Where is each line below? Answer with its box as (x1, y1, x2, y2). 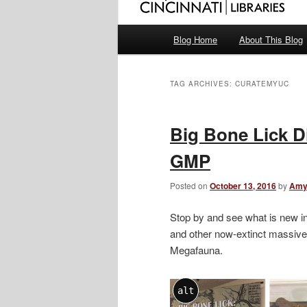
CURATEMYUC (235, 79, 289, 89)
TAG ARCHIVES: (170, 79, 235, 89)
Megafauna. (170, 242, 223, 257)
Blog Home (173, 33, 218, 47)
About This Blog (238, 33, 303, 47)
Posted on (170, 180, 210, 192)
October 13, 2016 (210, 180, 276, 193)
